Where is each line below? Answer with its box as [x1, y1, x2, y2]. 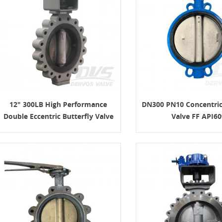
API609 [46, 123, 70, 133]
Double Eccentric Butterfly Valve [3, 111, 113, 121]
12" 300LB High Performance [9, 100, 108, 110]
